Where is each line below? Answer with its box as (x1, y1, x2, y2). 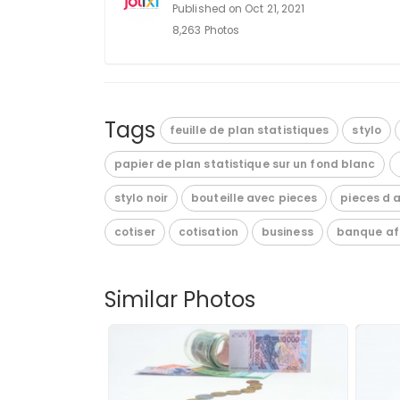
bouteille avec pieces (191, 190, 318, 206)
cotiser (114, 224, 155, 240)
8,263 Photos (172, 23, 240, 38)
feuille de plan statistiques (169, 122, 329, 138)
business (261, 224, 313, 240)
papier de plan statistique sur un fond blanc (114, 156, 376, 172)
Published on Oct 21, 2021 (172, 2, 305, 17)
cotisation (178, 224, 238, 240)
